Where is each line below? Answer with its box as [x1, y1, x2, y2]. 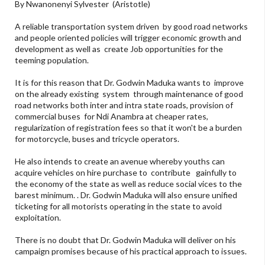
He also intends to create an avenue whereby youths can [15, 156, 225, 166]
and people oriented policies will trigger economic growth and [15, 32, 241, 43]
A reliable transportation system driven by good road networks [15, 21, 248, 31]
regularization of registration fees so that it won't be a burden [15, 122, 242, 132]
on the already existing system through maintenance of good [15, 88, 243, 99]
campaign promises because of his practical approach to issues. [15, 245, 248, 256]
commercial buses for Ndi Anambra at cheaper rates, [15, 111, 208, 121]
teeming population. [15, 54, 89, 65]
